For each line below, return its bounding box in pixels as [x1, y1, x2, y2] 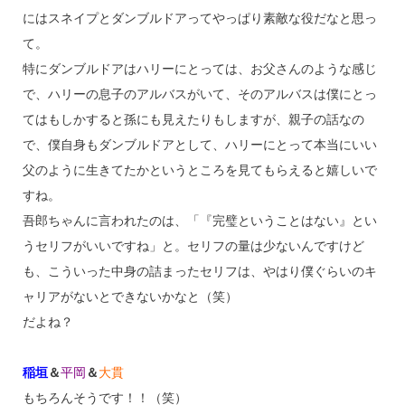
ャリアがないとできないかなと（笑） [22, 289, 238, 305]
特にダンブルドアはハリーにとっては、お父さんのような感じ [22, 61, 377, 77]
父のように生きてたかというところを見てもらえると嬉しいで [22, 163, 377, 178]
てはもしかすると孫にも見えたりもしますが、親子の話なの [22, 112, 364, 127]
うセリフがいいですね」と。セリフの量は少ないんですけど [22, 239, 364, 254]
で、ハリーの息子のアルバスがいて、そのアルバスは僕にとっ [22, 87, 377, 102]
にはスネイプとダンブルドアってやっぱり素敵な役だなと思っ [22, 11, 377, 26]
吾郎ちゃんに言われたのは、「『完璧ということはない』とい [22, 213, 377, 229]
